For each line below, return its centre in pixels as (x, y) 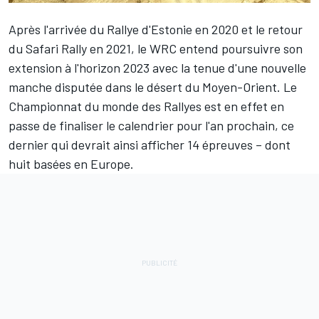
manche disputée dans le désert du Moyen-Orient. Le (153, 87)
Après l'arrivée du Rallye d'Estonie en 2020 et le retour (156, 29)
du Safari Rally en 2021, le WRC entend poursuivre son (156, 48)
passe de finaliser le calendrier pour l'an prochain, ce (151, 125)
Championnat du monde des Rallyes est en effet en (146, 106)
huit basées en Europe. (71, 163)
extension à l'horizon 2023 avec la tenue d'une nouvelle (157, 67)
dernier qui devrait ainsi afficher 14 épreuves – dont (150, 144)
